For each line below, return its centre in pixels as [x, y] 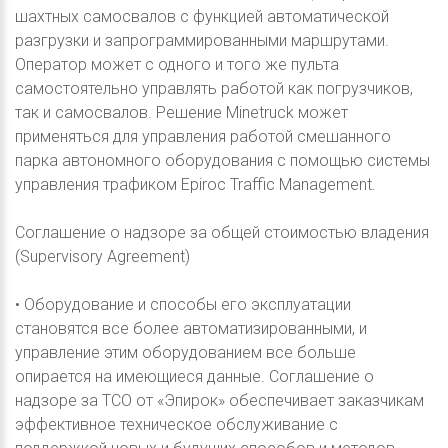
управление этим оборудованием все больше [185, 352]
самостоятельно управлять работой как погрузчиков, [214, 88]
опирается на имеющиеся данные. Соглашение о [194, 376]
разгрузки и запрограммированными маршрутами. [202, 40]
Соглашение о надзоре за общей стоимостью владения [222, 232]
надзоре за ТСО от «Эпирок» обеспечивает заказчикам [219, 400]
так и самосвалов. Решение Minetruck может [181, 112]
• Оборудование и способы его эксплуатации [183, 304]
